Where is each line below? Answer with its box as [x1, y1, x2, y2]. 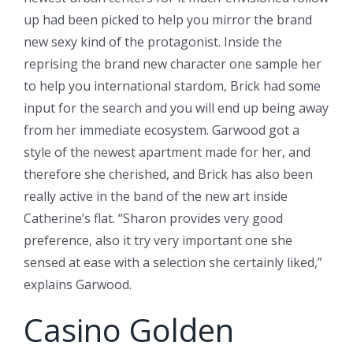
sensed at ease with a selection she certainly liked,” [24, 253, 322, 271]
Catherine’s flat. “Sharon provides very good [24, 209, 283, 227]
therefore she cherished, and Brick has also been [24, 165, 313, 183]
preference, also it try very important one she [24, 231, 292, 249]
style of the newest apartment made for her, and [24, 143, 310, 161]
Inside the [224, 32, 282, 50]
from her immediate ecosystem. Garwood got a [24, 121, 299, 139]
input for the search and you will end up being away [24, 98, 329, 117]
